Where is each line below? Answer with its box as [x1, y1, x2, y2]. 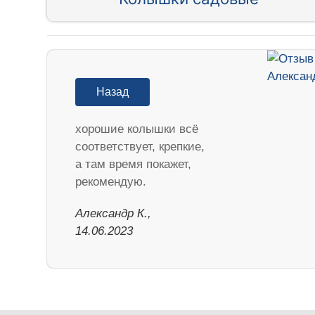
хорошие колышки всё [75, 122, 199, 136]
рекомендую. [75, 174, 147, 188]
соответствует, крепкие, [75, 139, 205, 153]
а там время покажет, [75, 157, 192, 171]
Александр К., [75, 206, 152, 220]
